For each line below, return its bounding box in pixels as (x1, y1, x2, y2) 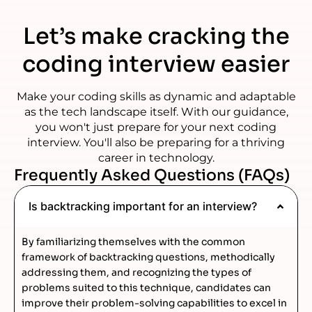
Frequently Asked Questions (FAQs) (14, 165, 290, 185)
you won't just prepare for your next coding (36, 120, 276, 134)
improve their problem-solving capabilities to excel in (22, 296, 287, 309)
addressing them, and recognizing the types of (22, 265, 251, 279)
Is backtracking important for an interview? (29, 198, 257, 213)
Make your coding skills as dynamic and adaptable (16, 89, 296, 103)
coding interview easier (22, 49, 290, 78)
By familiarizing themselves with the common (22, 235, 245, 248)
